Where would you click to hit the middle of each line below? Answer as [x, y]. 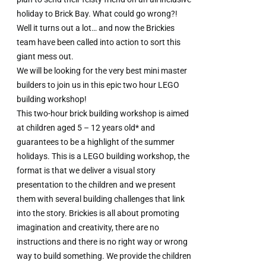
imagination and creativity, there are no [88, 227]
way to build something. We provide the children [104, 256]
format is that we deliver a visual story [86, 170]
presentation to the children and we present [96, 184]
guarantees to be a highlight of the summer [96, 142]
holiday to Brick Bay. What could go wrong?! [97, 13]
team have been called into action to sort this [99, 42]
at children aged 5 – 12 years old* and [86, 127]
